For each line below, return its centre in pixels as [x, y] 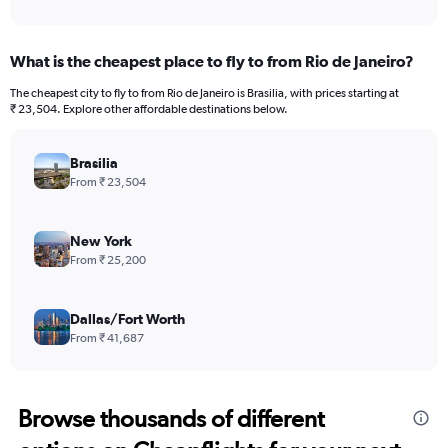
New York [101, 241]
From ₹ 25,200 [108, 260]
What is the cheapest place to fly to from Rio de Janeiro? [212, 61]
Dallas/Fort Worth [127, 319]
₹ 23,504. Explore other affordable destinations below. [149, 109]
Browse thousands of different [171, 419]
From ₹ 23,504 [108, 182]
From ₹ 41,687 [107, 338]
